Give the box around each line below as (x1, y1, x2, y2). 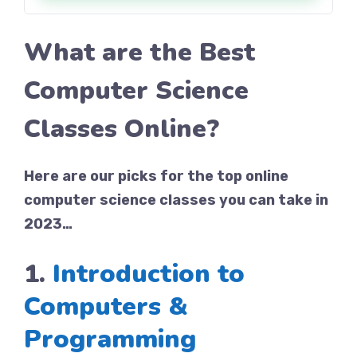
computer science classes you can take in (24, 191, 328, 209)
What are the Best (24, 35, 255, 69)
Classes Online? (24, 112, 219, 146)
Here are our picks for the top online (24, 167, 288, 185)
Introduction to (53, 257, 245, 291)
